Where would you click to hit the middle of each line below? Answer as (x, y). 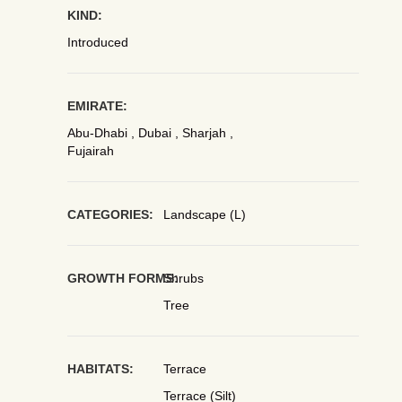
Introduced (97, 42)
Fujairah (90, 151)
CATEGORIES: (110, 214)
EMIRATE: (97, 106)
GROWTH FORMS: (122, 278)
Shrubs (184, 278)
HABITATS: (100, 369)
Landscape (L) (205, 214)
